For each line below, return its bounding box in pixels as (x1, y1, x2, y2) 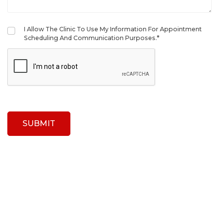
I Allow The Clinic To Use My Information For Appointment (24, 25, 202, 33)
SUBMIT (22, 119, 55, 129)
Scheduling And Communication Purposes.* (24, 34, 159, 42)
